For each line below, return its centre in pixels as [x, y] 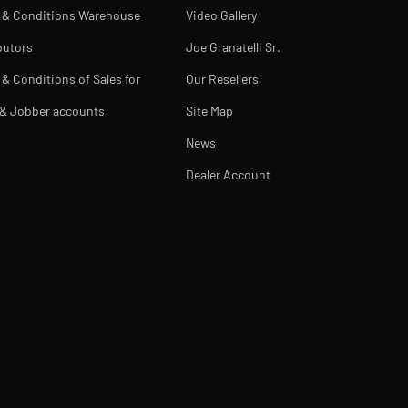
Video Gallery [222, 15]
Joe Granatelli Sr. [234, 47]
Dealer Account [229, 174]
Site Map [210, 111]
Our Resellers [223, 79]
